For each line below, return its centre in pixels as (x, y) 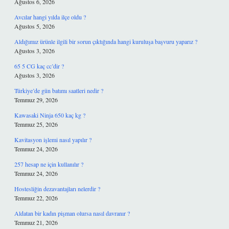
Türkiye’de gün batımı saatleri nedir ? (59, 90)
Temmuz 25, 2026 (36, 124)
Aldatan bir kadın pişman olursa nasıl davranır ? (72, 213)
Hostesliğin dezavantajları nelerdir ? (57, 189)
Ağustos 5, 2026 (35, 26)
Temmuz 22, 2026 (36, 198)
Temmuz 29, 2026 (36, 100)
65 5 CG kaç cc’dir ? (39, 66)
